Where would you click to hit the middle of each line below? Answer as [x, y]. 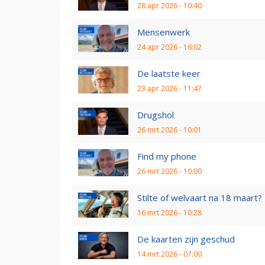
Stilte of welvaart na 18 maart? [200, 197]
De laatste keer [169, 73]
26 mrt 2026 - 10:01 [169, 130]
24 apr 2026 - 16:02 [169, 47]
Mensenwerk [164, 32]
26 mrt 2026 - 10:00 [169, 171]
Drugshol [156, 114]
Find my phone [167, 156]
